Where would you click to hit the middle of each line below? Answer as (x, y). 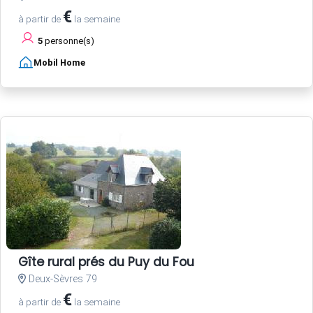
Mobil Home (59, 63)
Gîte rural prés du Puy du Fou (106, 262)
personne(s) (68, 41)
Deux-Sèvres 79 (61, 279)
